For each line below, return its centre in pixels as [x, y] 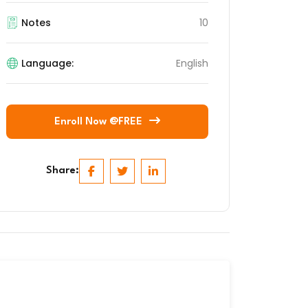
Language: [48, 63]
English [192, 63]
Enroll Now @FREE [98, 122]
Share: [62, 171]
